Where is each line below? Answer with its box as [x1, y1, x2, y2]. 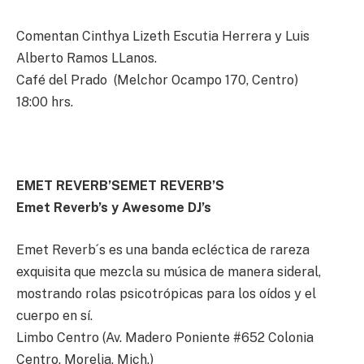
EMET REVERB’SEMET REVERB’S [16, 178, 224, 194]
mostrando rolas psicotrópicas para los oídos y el [16, 286, 316, 302]
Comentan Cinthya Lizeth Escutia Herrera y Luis [16, 28, 310, 45]
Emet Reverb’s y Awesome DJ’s [16, 200, 211, 216]
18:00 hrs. [16, 94, 76, 110]
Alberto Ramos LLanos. [16, 50, 157, 67]
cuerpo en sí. [16, 308, 93, 324]
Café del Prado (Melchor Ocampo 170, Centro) [16, 72, 298, 89]
